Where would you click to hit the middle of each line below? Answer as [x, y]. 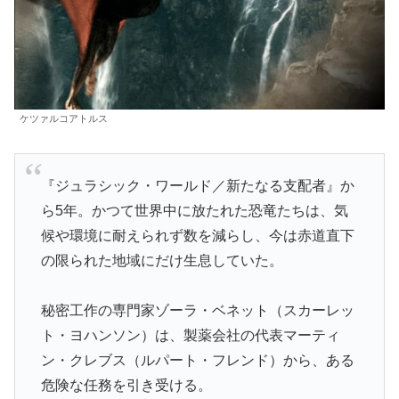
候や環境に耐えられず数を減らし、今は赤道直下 [197, 236]
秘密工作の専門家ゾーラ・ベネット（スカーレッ [197, 311]
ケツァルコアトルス [64, 118]
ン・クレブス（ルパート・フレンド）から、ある [197, 361]
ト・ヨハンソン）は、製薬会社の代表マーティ [190, 336]
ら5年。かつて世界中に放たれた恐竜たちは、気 [194, 211]
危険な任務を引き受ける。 [126, 386]
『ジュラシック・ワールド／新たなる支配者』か [197, 186]
